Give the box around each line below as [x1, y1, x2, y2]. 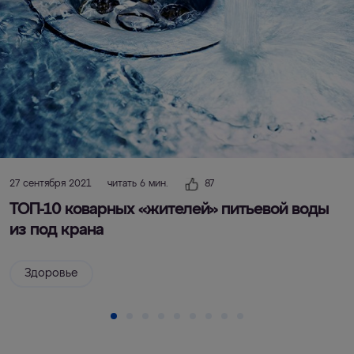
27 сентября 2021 [9, 179, 91, 189]
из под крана [9, 222, 104, 238]
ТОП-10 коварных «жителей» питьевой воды [9, 201, 329, 217]
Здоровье [24, 268, 78, 279]
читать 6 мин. [107, 179, 168, 189]
